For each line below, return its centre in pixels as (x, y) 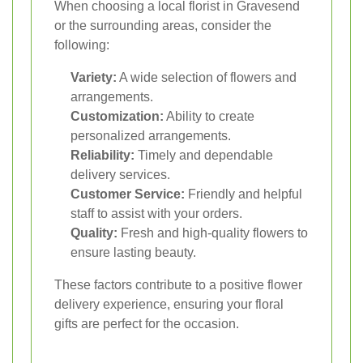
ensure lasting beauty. (133, 252)
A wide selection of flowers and (207, 77)
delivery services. (120, 174)
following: (82, 45)
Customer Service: (128, 194)
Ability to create (209, 116)
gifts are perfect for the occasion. (147, 323)
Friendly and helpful (243, 194)
